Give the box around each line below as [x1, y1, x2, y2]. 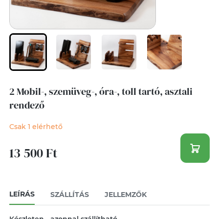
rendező [9, 98, 44, 112]
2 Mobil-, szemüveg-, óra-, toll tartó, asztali [9, 85, 193, 98]
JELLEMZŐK [104, 190, 147, 199]
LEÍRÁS [9, 190, 35, 198]
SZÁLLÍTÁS [50, 190, 89, 199]
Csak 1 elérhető [9, 122, 63, 131]
